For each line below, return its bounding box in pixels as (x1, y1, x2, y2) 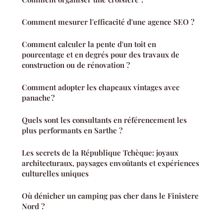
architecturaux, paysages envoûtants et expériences (22, 158, 199, 168)
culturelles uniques (22, 168, 89, 178)
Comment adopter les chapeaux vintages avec (22, 82, 179, 92)
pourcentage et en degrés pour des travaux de (22, 49, 179, 59)
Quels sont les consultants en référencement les (22, 114, 187, 125)
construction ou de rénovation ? (22, 59, 130, 70)
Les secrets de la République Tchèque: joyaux (22, 147, 178, 158)
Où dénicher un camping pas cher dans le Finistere (22, 190, 199, 201)
